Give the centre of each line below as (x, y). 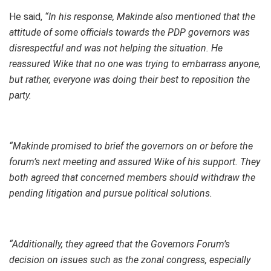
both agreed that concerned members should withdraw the (132, 178)
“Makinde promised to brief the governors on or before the (131, 146)
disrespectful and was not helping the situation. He (116, 48)
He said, (27, 17)
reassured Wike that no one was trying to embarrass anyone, (135, 64)
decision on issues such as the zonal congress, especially (130, 260)
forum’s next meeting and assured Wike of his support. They (135, 162)
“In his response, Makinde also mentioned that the (150, 17)
